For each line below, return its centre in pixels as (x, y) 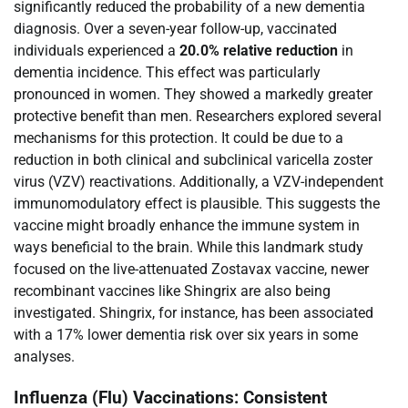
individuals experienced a (97, 50)
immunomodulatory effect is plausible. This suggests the (197, 203)
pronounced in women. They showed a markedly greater (193, 94)
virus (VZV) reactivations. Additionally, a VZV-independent (199, 181)
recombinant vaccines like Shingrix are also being (172, 291)
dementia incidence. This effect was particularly (167, 72)
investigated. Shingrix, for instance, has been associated (194, 312)
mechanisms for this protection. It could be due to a (178, 138)
